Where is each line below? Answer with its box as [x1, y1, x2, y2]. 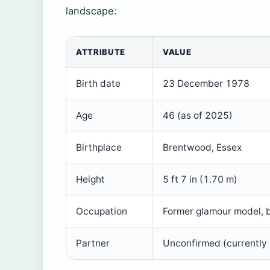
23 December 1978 [163, 78, 250, 90]
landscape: [66, 5, 117, 17]
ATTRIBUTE [76, 47, 125, 57]
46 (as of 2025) [163, 110, 233, 122]
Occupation [76, 206, 127, 218]
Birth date [76, 78, 121, 90]
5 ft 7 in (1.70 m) [163, 174, 237, 186]
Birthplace [76, 142, 122, 154]
